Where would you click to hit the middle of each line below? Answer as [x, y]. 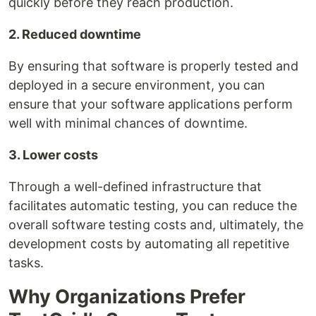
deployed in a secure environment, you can [137, 85]
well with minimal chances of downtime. [128, 123]
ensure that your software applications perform [151, 104]
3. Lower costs [53, 155]
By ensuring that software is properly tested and [153, 66]
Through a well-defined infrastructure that [135, 187]
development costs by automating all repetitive [149, 244]
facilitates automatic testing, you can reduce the [153, 206]
